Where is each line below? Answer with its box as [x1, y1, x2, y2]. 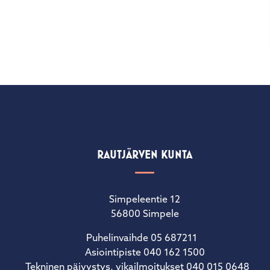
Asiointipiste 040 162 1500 [84, 248, 205, 258]
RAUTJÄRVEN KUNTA [97, 147, 192, 162]
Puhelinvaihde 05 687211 [86, 233, 203, 243]
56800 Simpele [110, 209, 179, 219]
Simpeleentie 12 [109, 195, 180, 205]
